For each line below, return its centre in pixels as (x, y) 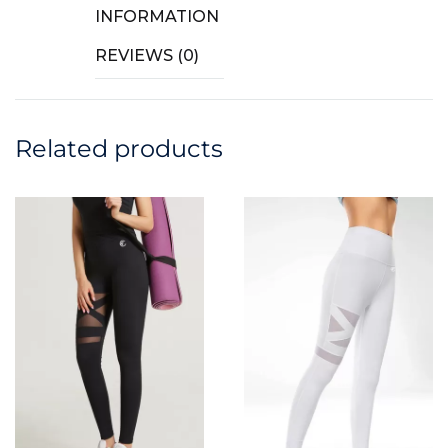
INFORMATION (157, 16)
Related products (119, 148)
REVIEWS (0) (147, 55)
